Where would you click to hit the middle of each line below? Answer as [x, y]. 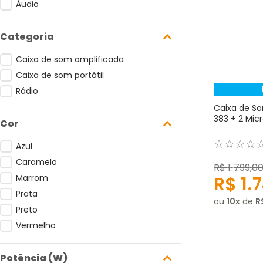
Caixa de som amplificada [70, 60]
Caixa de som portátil [60, 75]
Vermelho [36, 226]
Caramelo [36, 162]
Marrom [32, 178]
